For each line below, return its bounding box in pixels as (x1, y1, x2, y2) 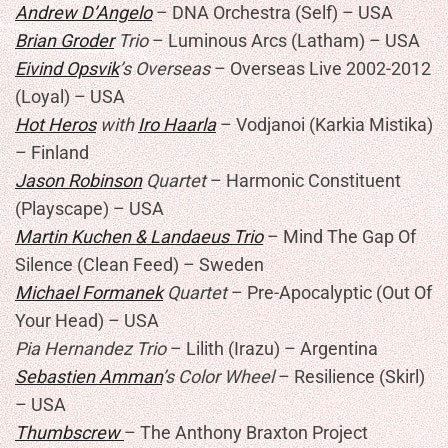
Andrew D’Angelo (15, 2, 152, 23)
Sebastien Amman (15, 366, 162, 387)
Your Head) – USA (15, 310, 159, 331)
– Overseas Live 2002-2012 (210, 58, 431, 79)
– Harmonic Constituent (206, 170, 401, 191)
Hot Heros (15, 114, 96, 135)
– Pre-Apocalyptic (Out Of (227, 282, 432, 303)
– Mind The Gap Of (263, 226, 416, 247)
